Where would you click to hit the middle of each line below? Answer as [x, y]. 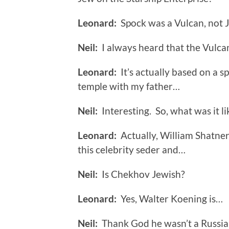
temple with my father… [129, 86]
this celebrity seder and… [132, 150]
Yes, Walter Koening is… [170, 199]
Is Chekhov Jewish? [141, 174]
